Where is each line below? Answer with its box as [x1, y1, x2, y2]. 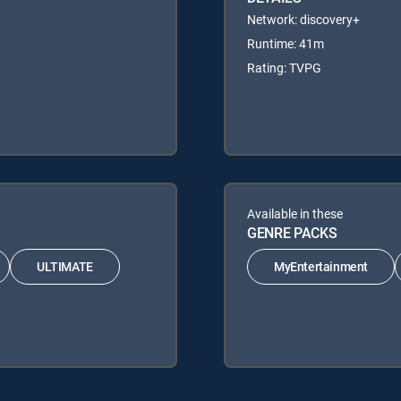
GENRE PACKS [247, 222, 337, 243]
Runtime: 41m [247, 34, 324, 52]
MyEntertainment [274, 258, 368, 276]
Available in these [247, 204, 343, 222]
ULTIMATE [37, 258, 93, 276]
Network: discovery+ [247, 10, 360, 28]
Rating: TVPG [247, 58, 321, 76]
